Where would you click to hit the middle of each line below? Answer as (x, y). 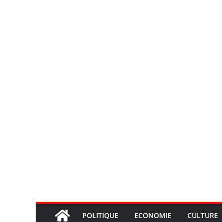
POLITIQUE (100, 215)
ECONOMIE (153, 215)
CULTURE (203, 215)
